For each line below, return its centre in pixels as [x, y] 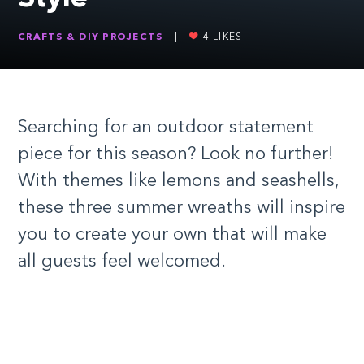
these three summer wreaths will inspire [182, 208]
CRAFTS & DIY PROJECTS [91, 37]
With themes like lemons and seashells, [178, 181]
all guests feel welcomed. [122, 261]
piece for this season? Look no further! [176, 154]
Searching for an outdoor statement [166, 127]
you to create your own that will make [172, 234]
